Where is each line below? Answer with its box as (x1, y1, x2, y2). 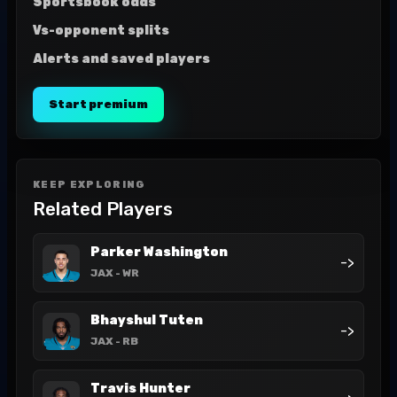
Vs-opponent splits (33, 23, 169, 38)
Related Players (33, 198, 173, 220)
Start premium (49, 97, 148, 111)
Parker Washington (90, 245, 228, 260)
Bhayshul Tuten (90, 313, 203, 328)
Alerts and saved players (33, 51, 210, 66)
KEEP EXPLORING (33, 179, 146, 191)
